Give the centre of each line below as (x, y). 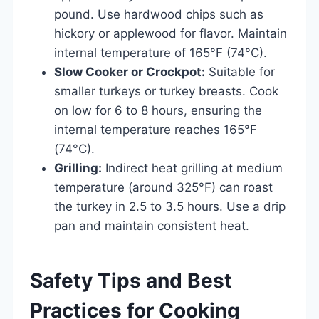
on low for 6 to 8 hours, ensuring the (158, 110)
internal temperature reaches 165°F (156, 129)
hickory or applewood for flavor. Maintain (171, 33)
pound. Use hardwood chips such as (159, 14)
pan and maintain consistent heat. (152, 225)
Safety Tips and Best (131, 280)
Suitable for (240, 72)
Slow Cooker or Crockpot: (130, 72)
